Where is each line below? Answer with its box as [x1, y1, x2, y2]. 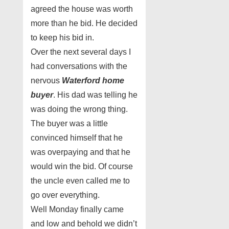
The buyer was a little [31, 119, 108, 128]
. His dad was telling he [53, 90, 138, 100]
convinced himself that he [31, 133, 123, 143]
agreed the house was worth [31, 5, 133, 14]
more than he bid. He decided [31, 19, 138, 28]
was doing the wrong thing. [31, 105, 128, 114]
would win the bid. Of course [31, 162, 133, 171]
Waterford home [62, 76, 124, 85]
